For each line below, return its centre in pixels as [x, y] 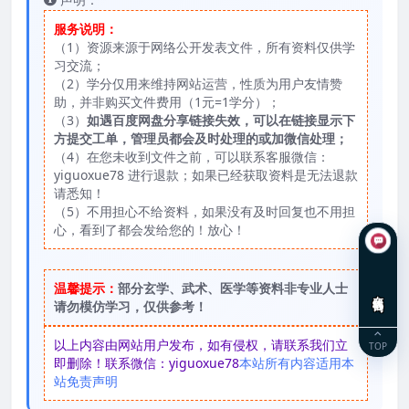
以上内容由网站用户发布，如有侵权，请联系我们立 [201, 345]
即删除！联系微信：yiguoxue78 [147, 363]
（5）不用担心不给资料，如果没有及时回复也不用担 [204, 212]
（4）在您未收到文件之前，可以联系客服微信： [192, 157]
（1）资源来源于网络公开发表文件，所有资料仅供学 [204, 47]
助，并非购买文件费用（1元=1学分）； [167, 102]
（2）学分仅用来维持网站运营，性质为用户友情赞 [198, 84]
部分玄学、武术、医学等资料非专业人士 [233, 288]
